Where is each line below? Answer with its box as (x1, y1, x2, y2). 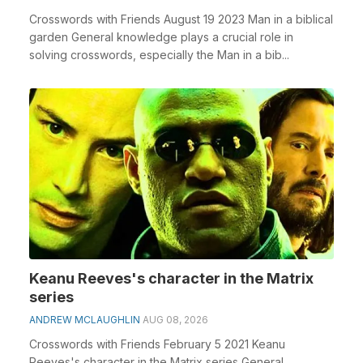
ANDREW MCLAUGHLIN (29, 314, 140, 326)
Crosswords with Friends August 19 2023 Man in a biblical (29, 11, 333, 26)
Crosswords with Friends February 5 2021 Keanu (29, 337, 285, 351)
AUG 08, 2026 (143, 314, 208, 326)
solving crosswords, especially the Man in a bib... (29, 47, 289, 62)
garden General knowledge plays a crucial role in (29, 29, 293, 44)
